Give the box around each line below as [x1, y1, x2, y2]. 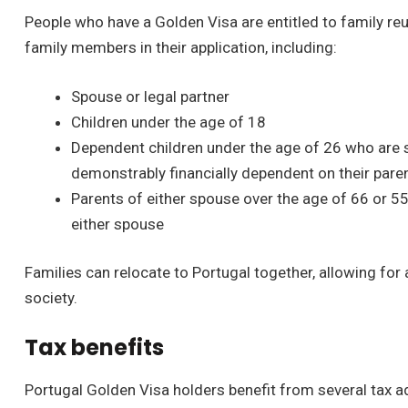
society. [25, 289, 77, 308]
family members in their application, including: [25, 37, 337, 56]
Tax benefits [25, 332, 164, 363]
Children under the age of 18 [71, 112, 266, 131]
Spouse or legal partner [71, 87, 229, 106]
